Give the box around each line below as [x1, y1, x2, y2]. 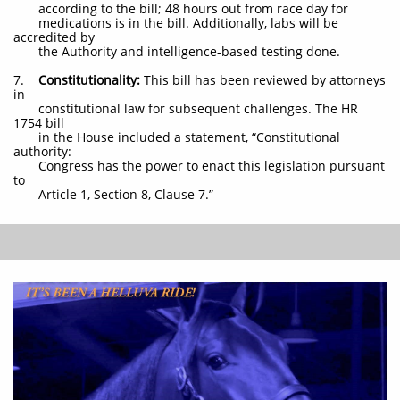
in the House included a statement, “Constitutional [13, 129, 340, 146]
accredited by [13, 29, 95, 46]
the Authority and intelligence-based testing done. [13, 43, 340, 60]
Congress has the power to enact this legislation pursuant [13, 157, 385, 174]
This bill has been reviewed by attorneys [144, 71, 386, 88]
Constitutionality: [38, 71, 144, 88]
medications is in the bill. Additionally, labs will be [13, 14, 338, 31]
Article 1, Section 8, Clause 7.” [13, 186, 213, 203]
